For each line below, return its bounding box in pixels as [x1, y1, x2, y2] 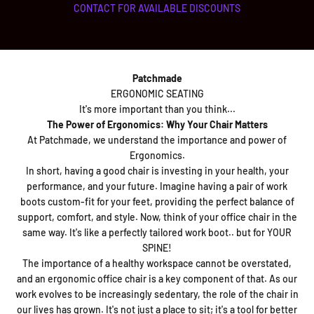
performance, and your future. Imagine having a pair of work [27, 179, 287, 192]
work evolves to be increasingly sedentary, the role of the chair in [15, 287, 299, 300]
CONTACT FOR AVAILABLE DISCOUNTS [74, 1, 240, 14]
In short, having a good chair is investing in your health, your [25, 164, 289, 177]
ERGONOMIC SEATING [110, 87, 204, 100]
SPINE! [142, 241, 172, 254]
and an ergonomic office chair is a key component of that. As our [17, 272, 297, 285]
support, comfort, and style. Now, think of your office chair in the [17, 210, 297, 223]
